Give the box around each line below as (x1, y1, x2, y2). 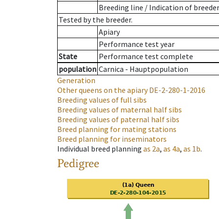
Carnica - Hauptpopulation (99, 64, 188, 74)
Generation (57, 75, 95, 86)
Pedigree (57, 156, 99, 171)
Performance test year (99, 39, 175, 49)
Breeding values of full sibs (57, 95, 147, 105)
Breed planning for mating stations (57, 124, 176, 134)
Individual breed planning (57, 144, 142, 154)
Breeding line (99, 2, 143, 13)
